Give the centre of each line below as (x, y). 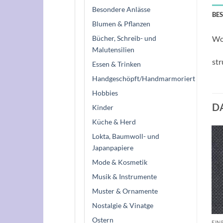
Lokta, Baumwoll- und (126, 136)
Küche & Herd (114, 121)
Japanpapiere (113, 147)
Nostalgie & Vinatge (123, 205)
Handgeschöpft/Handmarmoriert (144, 78)
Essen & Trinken (116, 64)
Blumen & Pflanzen (121, 23)
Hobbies (105, 93)
